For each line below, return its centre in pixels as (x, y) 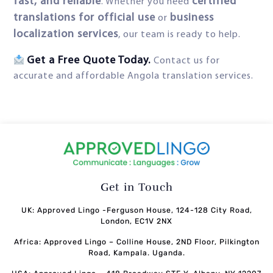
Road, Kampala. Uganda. (136, 253)
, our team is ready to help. (179, 35)
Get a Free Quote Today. (90, 61)
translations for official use (84, 18)
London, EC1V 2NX (136, 221)
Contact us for (187, 61)
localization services (66, 35)
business (192, 18)
